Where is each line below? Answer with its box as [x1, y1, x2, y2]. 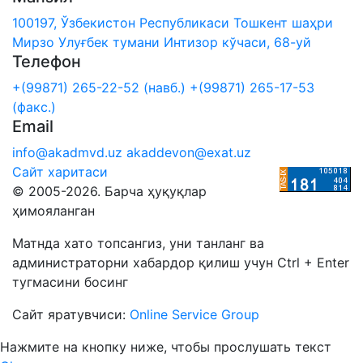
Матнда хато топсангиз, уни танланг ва [12, 234, 264, 251]
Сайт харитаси [12, 163, 108, 180]
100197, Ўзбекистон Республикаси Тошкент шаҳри [12, 14, 333, 31]
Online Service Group [130, 305, 259, 322]
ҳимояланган [12, 202, 95, 219]
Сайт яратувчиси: [12, 305, 130, 322]
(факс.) [12, 98, 56, 115]
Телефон [12, 51, 81, 71]
